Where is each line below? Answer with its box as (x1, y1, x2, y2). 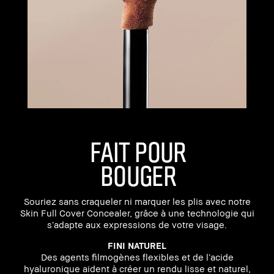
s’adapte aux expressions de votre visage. (47, 218, 227, 230)
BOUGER (98, 157, 176, 191)
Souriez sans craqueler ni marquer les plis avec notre (23, 195, 251, 207)
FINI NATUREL (108, 239, 166, 251)
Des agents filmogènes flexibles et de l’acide (40, 251, 234, 262)
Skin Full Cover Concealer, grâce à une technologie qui (20, 207, 254, 218)
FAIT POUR (89, 133, 185, 168)
